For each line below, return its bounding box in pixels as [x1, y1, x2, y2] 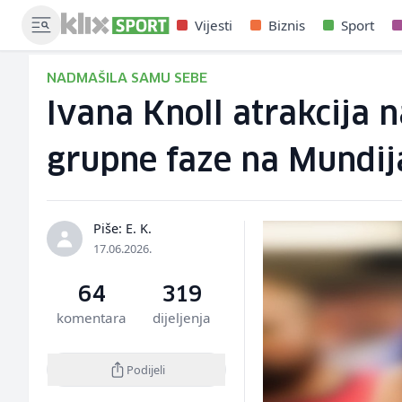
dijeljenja [152, 309, 211, 327]
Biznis [268, 16, 306, 34]
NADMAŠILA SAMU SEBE [47, 72, 207, 85]
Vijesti [195, 16, 233, 34]
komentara [57, 309, 127, 327]
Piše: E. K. [93, 220, 152, 237]
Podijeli [126, 361, 165, 378]
